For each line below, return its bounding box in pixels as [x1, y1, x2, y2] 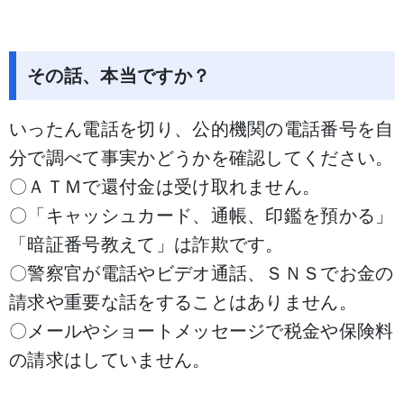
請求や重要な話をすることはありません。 [9, 292, 358, 312]
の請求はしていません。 [9, 350, 211, 370]
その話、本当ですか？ [27, 66, 211, 86]
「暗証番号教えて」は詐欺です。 [9, 234, 284, 254]
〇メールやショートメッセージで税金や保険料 [9, 321, 394, 341]
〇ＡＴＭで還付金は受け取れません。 [9, 177, 321, 197]
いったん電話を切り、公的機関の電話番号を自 [9, 119, 394, 139]
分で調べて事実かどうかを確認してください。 [9, 148, 394, 168]
